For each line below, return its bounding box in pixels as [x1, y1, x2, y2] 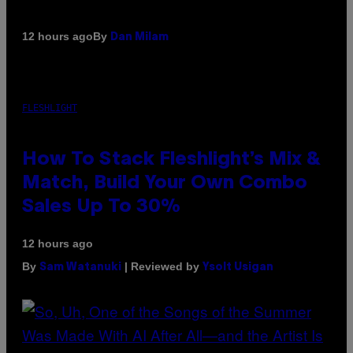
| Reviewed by [121, 259, 203, 273]
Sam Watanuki [39, 262, 121, 273]
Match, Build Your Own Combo [22, 174, 307, 192]
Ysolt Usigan [203, 262, 273, 273]
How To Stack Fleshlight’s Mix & [22, 150, 321, 169]
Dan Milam [110, 32, 169, 43]
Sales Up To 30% [22, 198, 180, 216]
